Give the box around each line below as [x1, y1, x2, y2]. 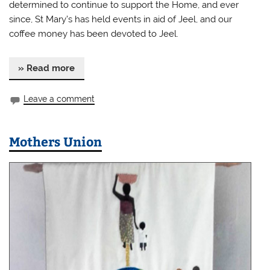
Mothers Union [9, 132, 102, 150]
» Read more [18, 62, 75, 74]
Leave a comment [24, 94, 95, 104]
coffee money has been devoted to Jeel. [9, 28, 184, 40]
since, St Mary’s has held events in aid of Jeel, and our [9, 14, 233, 25]
